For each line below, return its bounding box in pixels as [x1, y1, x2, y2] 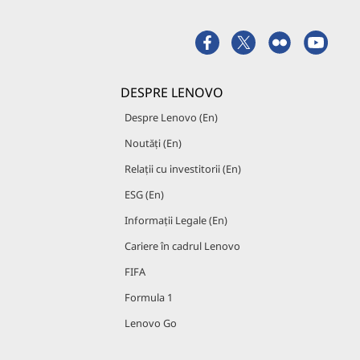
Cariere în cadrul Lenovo [125, 239, 240, 253]
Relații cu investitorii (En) [125, 162, 241, 176]
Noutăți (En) [125, 136, 182, 150]
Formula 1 [125, 290, 173, 305]
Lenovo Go [125, 316, 177, 330]
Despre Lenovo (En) [125, 110, 218, 125]
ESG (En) [125, 187, 164, 202]
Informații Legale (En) [125, 213, 227, 227]
